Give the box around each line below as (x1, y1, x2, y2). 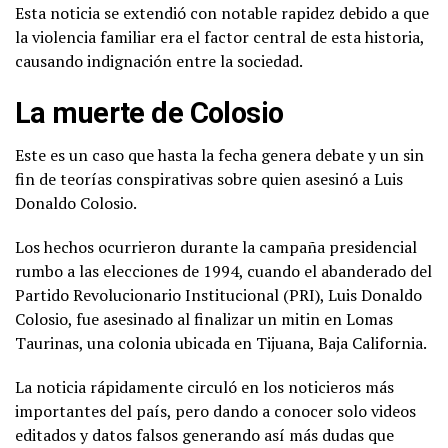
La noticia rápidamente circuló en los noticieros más (15, 375, 394, 398)
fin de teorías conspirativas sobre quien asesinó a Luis (15, 167, 403, 190)
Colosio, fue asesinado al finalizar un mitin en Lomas (15, 307, 393, 330)
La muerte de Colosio (15, 95, 284, 130)
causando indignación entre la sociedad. (15, 49, 303, 72)
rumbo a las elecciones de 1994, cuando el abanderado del (15, 259, 432, 282)
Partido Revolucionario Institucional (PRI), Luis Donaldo (15, 283, 422, 306)
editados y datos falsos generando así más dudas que (15, 423, 394, 446)
